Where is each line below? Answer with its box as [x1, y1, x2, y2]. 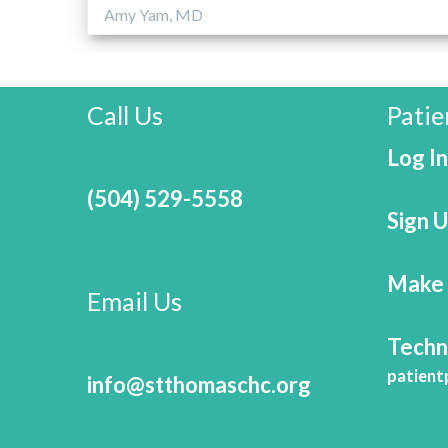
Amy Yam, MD [104, 4, 203, 24]
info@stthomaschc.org [87, 370, 311, 398]
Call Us [87, 99, 163, 130]
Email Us [87, 285, 182, 316]
